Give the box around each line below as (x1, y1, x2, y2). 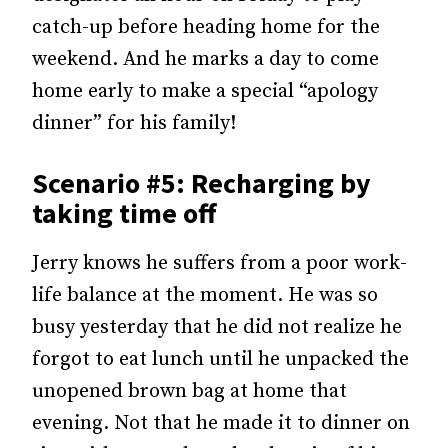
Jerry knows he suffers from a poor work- (32, 251, 407, 276)
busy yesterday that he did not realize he (32, 315, 402, 340)
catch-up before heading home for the (32, 15, 380, 40)
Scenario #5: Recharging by (32, 165, 371, 201)
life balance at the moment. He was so (32, 283, 378, 308)
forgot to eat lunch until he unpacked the (32, 347, 409, 372)
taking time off (32, 195, 216, 231)
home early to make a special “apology (32, 79, 378, 104)
